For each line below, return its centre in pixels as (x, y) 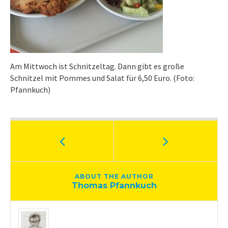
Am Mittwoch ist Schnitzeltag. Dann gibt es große (97, 66)
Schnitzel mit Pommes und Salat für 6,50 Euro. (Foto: (102, 78)
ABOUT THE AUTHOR (114, 176)
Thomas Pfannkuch (114, 186)
